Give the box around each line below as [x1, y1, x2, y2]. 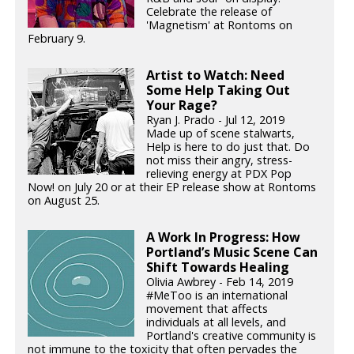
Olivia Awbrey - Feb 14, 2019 [146, 273, 294, 289]
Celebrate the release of [146, 4, 273, 20]
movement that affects [146, 300, 269, 316]
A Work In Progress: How [146, 228, 301, 246]
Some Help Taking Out [146, 81, 291, 100]
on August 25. [28, 193, 100, 209]
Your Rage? [146, 96, 218, 115]
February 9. [28, 31, 86, 47]
